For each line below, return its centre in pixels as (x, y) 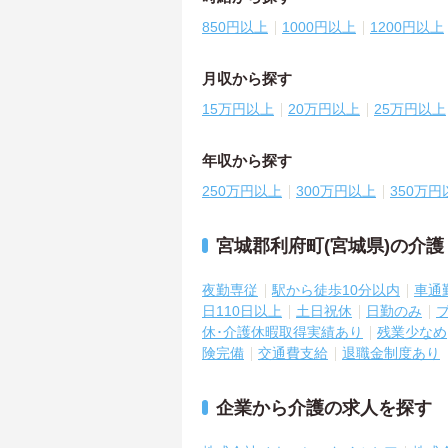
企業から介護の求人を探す (324, 408)
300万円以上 (336, 191)
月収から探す (247, 79)
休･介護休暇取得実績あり (282, 332)
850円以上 (235, 27)
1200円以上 (407, 27)
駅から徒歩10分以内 (336, 290)
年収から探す (247, 161)
